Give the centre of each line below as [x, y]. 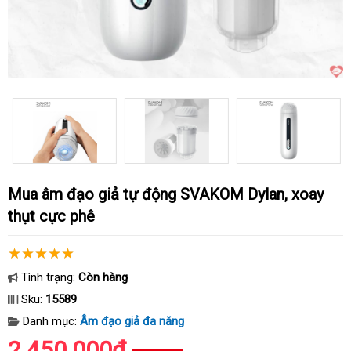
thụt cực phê [51, 216]
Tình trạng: [48, 277]
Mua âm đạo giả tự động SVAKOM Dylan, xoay [15, 194]
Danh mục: [50, 321]
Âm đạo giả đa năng [132, 321]
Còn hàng [103, 277]
